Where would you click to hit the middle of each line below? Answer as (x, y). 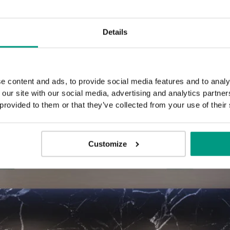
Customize (108, 144)
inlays (95, 70)
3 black (95, 39)
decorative (95, 54)
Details (115, 32)
